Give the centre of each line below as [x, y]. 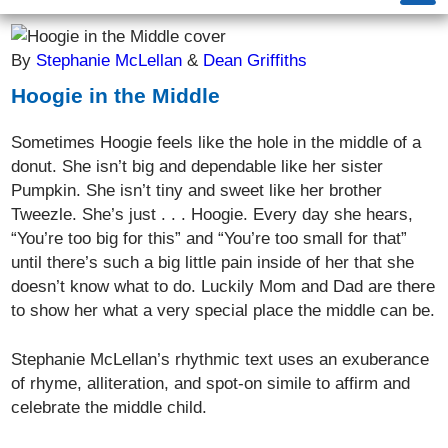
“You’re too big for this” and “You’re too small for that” [209, 238]
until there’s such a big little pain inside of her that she [213, 262]
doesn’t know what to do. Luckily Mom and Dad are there [223, 286]
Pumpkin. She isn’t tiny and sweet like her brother [197, 190]
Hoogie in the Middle [116, 95]
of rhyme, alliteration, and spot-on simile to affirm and [211, 383]
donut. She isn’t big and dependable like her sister [197, 166]
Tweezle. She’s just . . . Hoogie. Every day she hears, [212, 214]
